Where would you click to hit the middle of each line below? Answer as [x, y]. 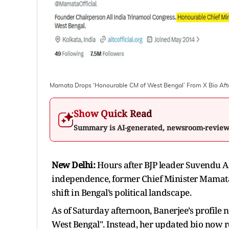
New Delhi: [73, 165]
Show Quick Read [113, 113]
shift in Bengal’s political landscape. [121, 192]
